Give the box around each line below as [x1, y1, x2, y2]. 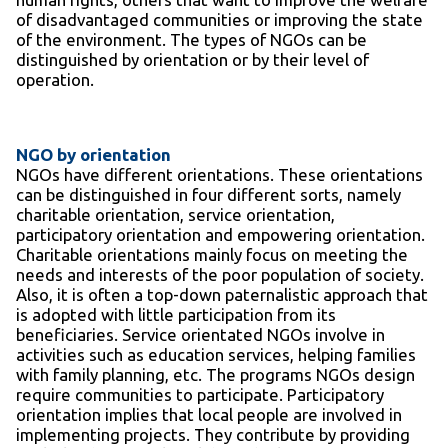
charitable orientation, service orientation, [16, 205, 335, 225]
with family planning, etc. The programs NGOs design [16, 365, 415, 385]
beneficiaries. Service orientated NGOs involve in [16, 325, 385, 345]
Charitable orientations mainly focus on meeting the [16, 245, 408, 265]
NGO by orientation [16, 145, 171, 165]
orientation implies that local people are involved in [16, 405, 402, 425]
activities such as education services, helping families [16, 345, 416, 365]
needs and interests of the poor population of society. [16, 265, 424, 285]
